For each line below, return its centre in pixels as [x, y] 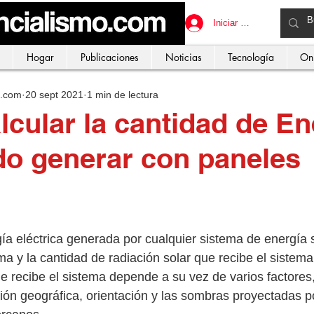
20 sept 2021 [54, 94]
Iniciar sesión [240, 23]
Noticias [183, 57]
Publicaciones [109, 57]
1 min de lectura [123, 94]
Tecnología [251, 57]
